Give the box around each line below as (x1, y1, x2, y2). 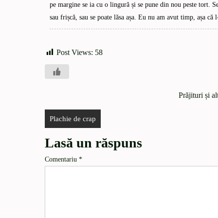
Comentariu (45, 155, 79, 163)
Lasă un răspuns (45, 135, 142, 150)
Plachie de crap (50, 114, 96, 123)
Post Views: (56, 48, 93, 56)
